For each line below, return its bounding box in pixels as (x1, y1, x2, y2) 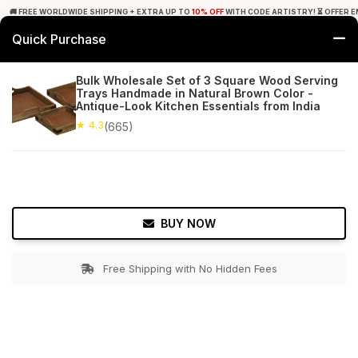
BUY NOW (160, 217, 216, 230)
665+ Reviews (64, 131, 133, 144)
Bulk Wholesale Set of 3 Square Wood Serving (76, 74, 338, 87)
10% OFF (192, 7, 224, 16)
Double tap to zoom (137, 340, 221, 355)
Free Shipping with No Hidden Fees (103, 262, 277, 275)
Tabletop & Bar (58, 93, 129, 106)
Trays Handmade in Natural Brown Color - (76, 86, 313, 100)
